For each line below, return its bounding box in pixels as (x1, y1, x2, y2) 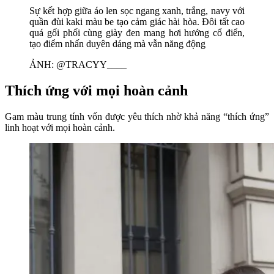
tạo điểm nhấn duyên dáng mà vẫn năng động (29, 39, 206, 50)
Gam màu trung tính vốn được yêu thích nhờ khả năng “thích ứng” (5, 111, 269, 122)
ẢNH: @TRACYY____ (29, 59, 127, 70)
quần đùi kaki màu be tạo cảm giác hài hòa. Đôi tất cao (29, 17, 245, 28)
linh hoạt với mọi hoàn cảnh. (5, 122, 117, 133)
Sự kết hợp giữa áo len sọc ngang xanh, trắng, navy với (29, 6, 245, 17)
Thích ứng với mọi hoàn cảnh (5, 83, 188, 99)
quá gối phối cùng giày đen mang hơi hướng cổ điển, (29, 28, 245, 39)
